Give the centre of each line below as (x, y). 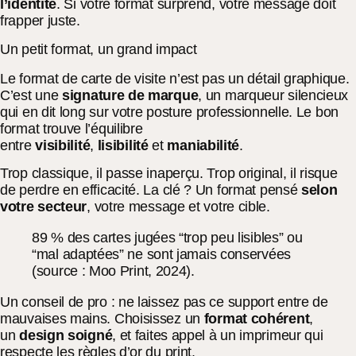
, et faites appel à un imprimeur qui (218, 336)
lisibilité (123, 145)
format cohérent (257, 319)
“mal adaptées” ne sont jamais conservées (162, 255)
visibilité (63, 145)
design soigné (66, 336)
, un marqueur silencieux (273, 95)
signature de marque (130, 95)
